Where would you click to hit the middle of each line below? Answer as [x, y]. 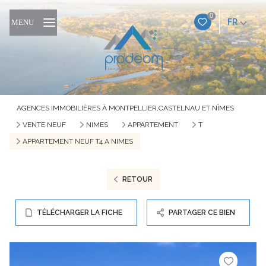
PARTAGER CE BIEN [202, 213]
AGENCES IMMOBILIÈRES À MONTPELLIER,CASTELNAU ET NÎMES [125, 108]
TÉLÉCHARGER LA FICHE [80, 213]
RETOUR [137, 179]
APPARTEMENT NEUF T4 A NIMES [77, 141]
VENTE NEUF [44, 125]
